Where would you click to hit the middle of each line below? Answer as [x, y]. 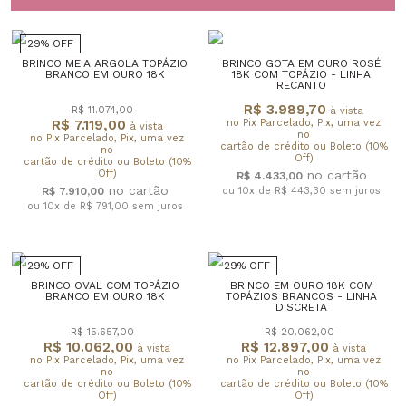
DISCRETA [301, 307]
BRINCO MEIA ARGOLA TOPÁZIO [105, 63]
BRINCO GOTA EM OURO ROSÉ [301, 63]
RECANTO [301, 85]
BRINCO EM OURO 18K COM [301, 285]
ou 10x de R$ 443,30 [276, 190]
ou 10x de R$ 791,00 [79, 206]
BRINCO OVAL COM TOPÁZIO [105, 285]
